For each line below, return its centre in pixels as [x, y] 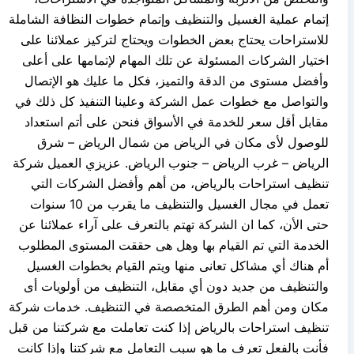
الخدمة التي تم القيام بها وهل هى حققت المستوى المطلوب [173, 245]
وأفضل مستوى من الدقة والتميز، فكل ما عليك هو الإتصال [177, 80]
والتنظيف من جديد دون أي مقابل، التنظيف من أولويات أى [176, 286]
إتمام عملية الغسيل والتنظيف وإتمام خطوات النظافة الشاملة [169, 19]
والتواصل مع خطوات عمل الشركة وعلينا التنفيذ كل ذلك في [172, 101]
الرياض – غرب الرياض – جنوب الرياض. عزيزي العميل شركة [171, 162]
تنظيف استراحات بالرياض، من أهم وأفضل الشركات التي [180, 183]
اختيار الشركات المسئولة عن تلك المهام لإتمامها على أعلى [175, 60]
